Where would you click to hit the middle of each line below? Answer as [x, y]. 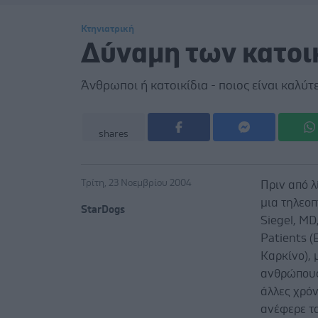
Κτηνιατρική [108, 29]
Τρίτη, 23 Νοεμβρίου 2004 [136, 183]
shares [114, 134]
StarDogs [103, 209]
